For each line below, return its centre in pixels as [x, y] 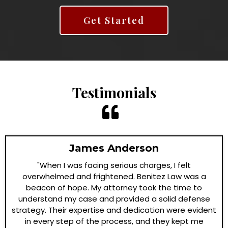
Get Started [114, 21]
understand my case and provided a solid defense [114, 199]
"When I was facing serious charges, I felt [114, 165]
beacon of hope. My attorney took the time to [114, 188]
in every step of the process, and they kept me [114, 221]
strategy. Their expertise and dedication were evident [114, 210]
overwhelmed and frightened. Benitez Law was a [114, 177]
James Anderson [114, 148]
